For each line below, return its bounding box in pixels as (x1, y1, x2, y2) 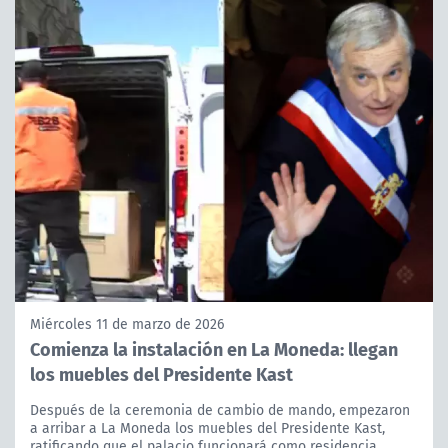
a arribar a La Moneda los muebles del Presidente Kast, (30, 418, 385, 439)
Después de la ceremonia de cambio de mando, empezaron (30, 400, 410, 421)
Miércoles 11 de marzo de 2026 (30, 314, 224, 335)
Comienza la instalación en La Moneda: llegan (30, 335, 398, 363)
